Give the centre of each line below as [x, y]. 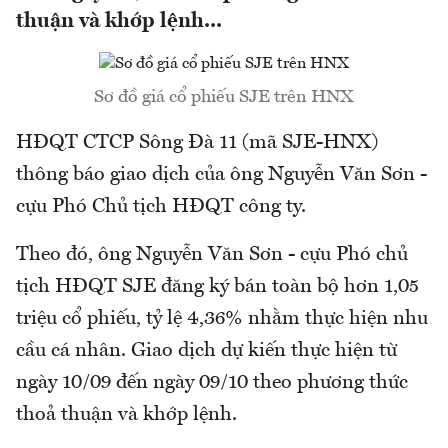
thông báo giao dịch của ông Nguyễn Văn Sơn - [221, 175]
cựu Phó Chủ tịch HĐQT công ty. [161, 207]
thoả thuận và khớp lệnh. [126, 415]
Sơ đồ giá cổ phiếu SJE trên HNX [224, 97]
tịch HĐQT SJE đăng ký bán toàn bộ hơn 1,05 [217, 287]
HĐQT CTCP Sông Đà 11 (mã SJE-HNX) [197, 143]
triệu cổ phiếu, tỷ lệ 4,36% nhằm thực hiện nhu [222, 319]
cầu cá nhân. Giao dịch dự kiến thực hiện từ [206, 351]
